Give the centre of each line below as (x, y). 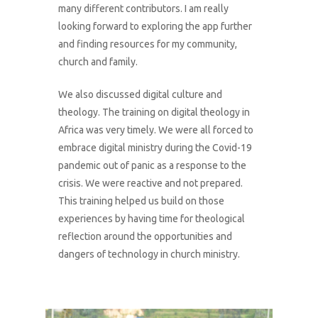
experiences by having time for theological (152, 219)
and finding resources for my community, (148, 44)
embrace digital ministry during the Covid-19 (155, 148)
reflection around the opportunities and (146, 237)
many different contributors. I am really (144, 9)
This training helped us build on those (142, 201)
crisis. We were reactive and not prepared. (151, 183)
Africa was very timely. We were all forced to (156, 130)
